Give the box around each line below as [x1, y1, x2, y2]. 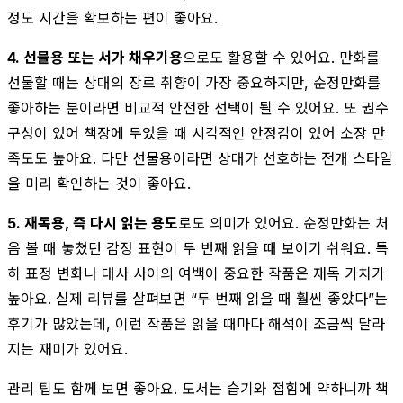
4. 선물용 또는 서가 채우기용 [7, 48, 183, 67]
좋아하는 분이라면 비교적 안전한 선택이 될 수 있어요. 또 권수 [7, 98, 389, 117]
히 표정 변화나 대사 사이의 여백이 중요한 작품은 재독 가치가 [7, 264, 385, 282]
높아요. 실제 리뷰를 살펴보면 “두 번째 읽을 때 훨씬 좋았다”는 [7, 289, 388, 308]
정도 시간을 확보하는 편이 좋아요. [7, 8, 218, 27]
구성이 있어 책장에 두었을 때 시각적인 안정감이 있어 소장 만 [7, 123, 385, 142]
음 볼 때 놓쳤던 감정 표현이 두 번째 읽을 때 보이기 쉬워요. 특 [7, 238, 389, 257]
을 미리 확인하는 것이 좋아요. [7, 174, 191, 193]
